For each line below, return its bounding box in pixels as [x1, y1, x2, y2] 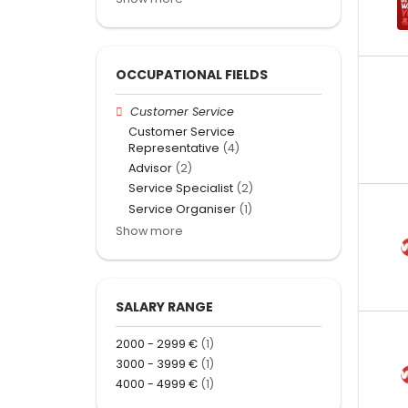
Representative [128, 140, 219, 157]
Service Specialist [128, 180, 233, 197]
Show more [116, 222, 183, 239]
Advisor [128, 160, 172, 177]
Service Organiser [128, 200, 236, 217]
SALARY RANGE [116, 297, 213, 316]
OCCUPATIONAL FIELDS [116, 65, 268, 84]
